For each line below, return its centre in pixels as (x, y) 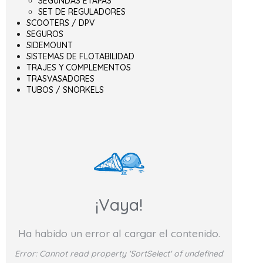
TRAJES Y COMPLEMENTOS (79, 68)
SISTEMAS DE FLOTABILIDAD (80, 57)
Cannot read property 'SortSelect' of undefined (131, 254)
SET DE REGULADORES (82, 12)
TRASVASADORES (60, 79)
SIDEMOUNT (50, 45)
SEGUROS (45, 34)
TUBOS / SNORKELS (65, 90)
